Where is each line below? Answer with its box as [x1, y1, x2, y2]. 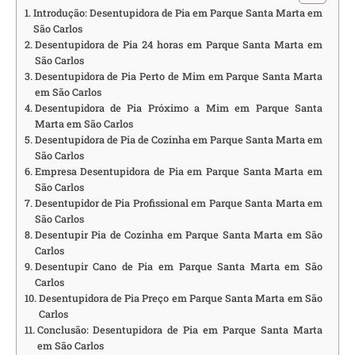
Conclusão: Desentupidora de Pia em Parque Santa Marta [36, 323, 323, 337]
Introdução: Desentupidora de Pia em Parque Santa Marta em [32, 6, 323, 20]
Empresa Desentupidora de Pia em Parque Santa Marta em [34, 165, 323, 178]
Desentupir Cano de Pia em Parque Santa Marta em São [34, 260, 323, 273]
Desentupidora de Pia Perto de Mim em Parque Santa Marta [34, 70, 323, 83]
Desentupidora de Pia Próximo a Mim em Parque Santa [34, 101, 323, 115]
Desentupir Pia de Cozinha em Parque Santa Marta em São [34, 228, 323, 242]
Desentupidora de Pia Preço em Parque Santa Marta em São [38, 292, 323, 305]
